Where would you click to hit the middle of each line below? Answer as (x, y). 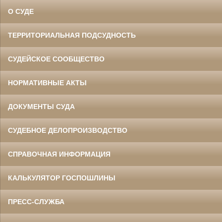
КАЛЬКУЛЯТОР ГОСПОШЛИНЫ (62, 178)
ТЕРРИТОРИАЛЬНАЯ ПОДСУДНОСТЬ (72, 35)
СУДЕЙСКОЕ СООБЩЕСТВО (56, 59)
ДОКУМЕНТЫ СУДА (41, 107)
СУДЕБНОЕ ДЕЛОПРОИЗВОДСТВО (68, 130)
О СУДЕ (21, 11)
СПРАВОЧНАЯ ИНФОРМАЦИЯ (59, 154)
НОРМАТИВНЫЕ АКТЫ (47, 83)
